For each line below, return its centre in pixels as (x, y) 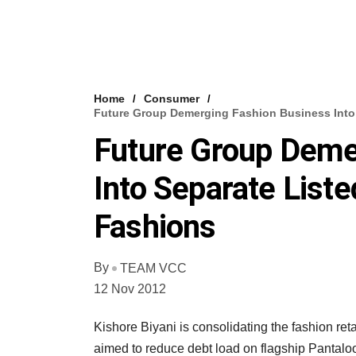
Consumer (172, 99)
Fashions (155, 227)
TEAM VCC (153, 268)
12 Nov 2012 (130, 288)
